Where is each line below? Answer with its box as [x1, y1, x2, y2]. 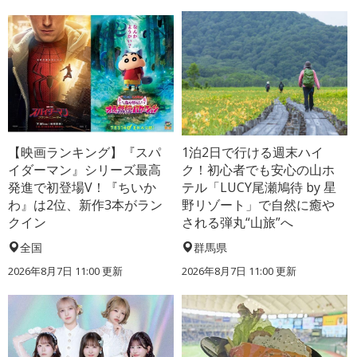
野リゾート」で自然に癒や [182, 196, 335, 214]
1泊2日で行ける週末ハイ [182, 143, 324, 162]
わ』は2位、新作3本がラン [8, 196, 163, 214]
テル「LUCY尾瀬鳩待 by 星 [182, 178, 337, 197]
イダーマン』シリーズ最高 [8, 161, 161, 179]
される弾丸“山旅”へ [182, 214, 294, 232]
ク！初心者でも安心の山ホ [182, 161, 335, 179]
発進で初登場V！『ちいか [8, 178, 156, 197]
